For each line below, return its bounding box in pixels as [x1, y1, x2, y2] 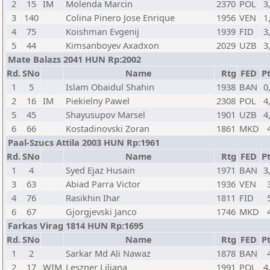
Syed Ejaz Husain [66, 164, 135, 176]
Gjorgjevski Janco [66, 206, 137, 218]
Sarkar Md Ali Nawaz [66, 247, 151, 259]
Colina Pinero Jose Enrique [66, 11, 175, 24]
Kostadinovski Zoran [66, 122, 149, 134]
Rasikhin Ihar [66, 192, 120, 204]
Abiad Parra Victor [66, 178, 140, 190]
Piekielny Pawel [66, 95, 130, 107]
